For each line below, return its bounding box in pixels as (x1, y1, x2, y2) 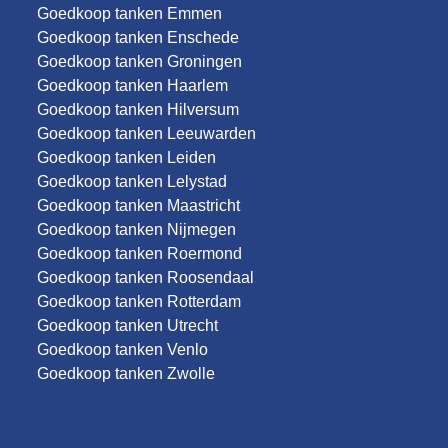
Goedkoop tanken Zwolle (37, 365, 216, 382)
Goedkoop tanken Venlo (37, 341, 209, 358)
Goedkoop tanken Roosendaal (37, 269, 255, 286)
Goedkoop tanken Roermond (37, 245, 243, 262)
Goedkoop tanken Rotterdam (37, 293, 242, 310)
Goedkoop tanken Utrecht (37, 317, 219, 334)
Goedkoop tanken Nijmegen (37, 221, 237, 238)
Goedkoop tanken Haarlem (37, 77, 229, 94)
